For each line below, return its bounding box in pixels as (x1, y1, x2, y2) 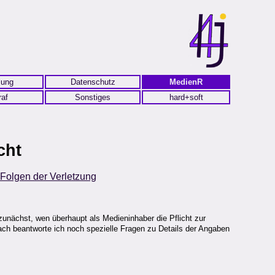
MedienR (169, 77, 203, 87)
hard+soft (169, 93, 203, 102)
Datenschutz (70, 77, 115, 87)
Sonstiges (75, 93, 110, 102)
